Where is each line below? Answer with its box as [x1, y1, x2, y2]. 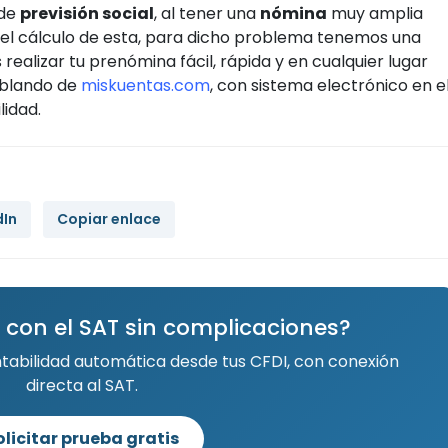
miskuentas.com [81, 73, 210, 97]
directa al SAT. [25, 373, 138, 397]
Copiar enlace [57, 208, 161, 229]
